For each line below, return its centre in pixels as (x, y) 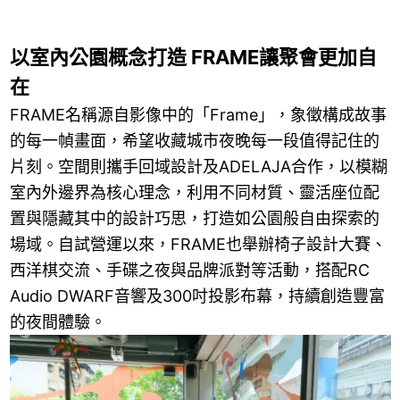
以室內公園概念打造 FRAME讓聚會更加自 (193, 57)
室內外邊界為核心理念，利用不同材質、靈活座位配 (194, 192)
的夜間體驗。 (58, 321)
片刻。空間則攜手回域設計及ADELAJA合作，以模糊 (198, 166)
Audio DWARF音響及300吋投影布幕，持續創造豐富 (197, 296)
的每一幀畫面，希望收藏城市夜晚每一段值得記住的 (194, 140)
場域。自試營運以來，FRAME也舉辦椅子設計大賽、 (198, 244)
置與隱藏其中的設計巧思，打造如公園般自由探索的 (194, 218)
